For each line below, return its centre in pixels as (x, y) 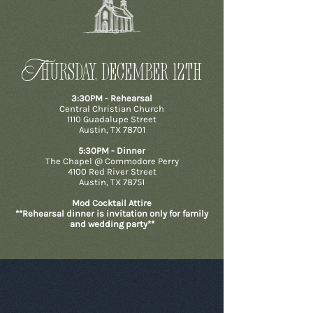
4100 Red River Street (112, 172)
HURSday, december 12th (121, 74)
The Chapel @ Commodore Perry (112, 161)
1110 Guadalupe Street (112, 119)
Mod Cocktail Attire (112, 203)
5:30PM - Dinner (112, 151)
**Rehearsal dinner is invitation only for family (112, 213)
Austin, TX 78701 (112, 130)
